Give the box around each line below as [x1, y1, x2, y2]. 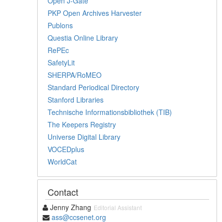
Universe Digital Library [48, 131, 121, 142]
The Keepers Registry [48, 119, 116, 129]
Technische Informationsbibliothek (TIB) [48, 107, 172, 117]
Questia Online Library [48, 32, 118, 43]
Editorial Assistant [94, 203, 142, 212]
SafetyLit [48, 57, 75, 67]
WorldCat [48, 156, 77, 166]
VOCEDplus [48, 144, 85, 154]
